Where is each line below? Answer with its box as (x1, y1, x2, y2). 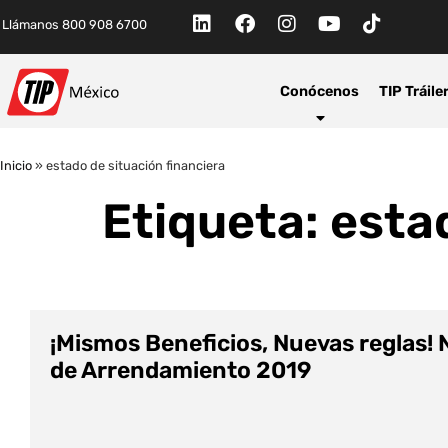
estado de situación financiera (46, 158, 225, 174)
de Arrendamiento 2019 (50, 356, 311, 385)
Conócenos (280, 82, 360, 100)
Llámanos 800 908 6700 (2, 17, 147, 33)
